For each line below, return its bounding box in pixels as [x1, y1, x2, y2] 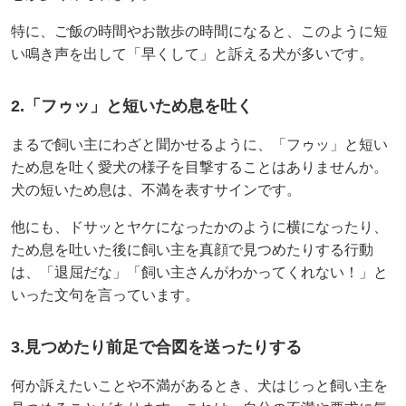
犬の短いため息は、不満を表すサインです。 [11, 181, 301, 198]
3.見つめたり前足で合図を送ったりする [11, 337, 302, 356]
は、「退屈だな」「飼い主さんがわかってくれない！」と [11, 264, 388, 280]
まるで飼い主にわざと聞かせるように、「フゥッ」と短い [11, 136, 388, 152]
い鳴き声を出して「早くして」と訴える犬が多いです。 [11, 45, 373, 62]
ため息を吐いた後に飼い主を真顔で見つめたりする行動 [11, 241, 373, 257]
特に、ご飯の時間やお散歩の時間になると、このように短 [11, 23, 388, 39]
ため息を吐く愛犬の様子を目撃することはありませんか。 [11, 159, 388, 175]
